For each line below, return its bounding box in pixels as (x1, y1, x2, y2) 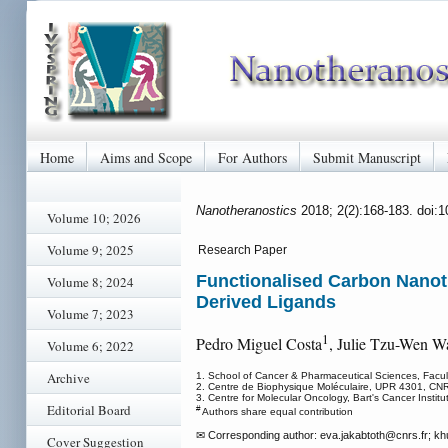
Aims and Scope (100, 147, 192, 167)
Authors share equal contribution (200, 406, 353, 418)
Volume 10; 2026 (47, 209, 141, 227)
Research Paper (198, 243, 287, 257)
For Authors (218, 147, 287, 167)
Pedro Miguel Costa (196, 333, 322, 355)
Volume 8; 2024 (47, 273, 134, 291)
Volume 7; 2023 (47, 305, 134, 323)
